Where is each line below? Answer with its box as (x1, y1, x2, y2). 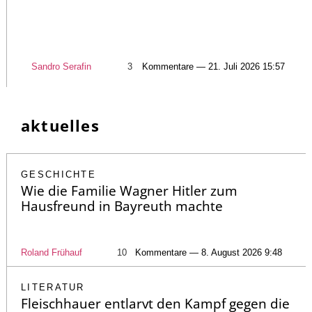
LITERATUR (21, 281, 85, 292)
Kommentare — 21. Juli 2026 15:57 (142, 61, 285, 72)
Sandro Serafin (31, 61, 91, 72)
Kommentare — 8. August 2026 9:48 (135, 247, 282, 258)
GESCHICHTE (21, 169, 96, 180)
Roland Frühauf (21, 247, 82, 258)
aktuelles (21, 114, 100, 136)
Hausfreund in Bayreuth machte (21, 196, 223, 215)
